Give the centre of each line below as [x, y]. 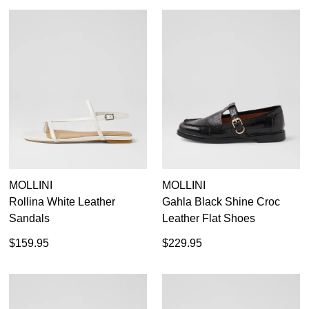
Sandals [29, 218]
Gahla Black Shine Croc [221, 201]
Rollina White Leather [62, 201]
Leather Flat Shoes [209, 218]
